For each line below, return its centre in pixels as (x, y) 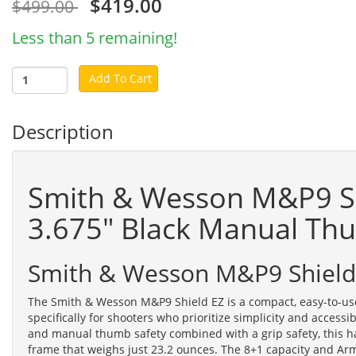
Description (63, 131)
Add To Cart (120, 78)
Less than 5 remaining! (95, 37)
